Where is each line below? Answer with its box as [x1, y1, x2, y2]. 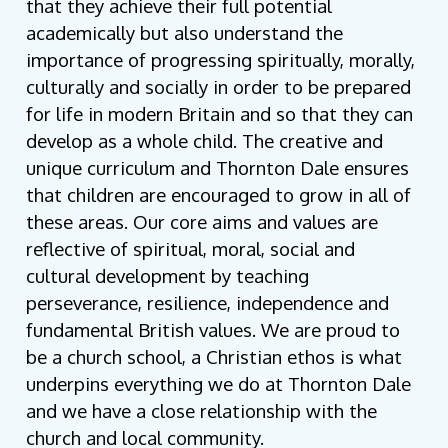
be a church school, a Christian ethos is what [26, 345, 403, 369]
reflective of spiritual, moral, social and [26, 237, 356, 261]
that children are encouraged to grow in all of [26, 183, 412, 207]
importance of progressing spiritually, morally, [26, 48, 416, 72]
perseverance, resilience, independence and [26, 291, 390, 315]
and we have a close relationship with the [26, 399, 378, 423]
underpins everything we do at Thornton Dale [26, 372, 412, 396]
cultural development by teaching [26, 264, 310, 288]
